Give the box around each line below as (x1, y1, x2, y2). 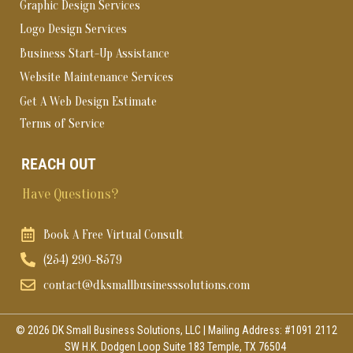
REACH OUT (21, 154, 96, 173)
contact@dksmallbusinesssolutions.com (43, 277, 250, 292)
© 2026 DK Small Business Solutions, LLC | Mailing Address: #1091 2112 (16, 323, 337, 336)
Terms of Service (20, 116, 105, 131)
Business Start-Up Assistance (20, 46, 169, 61)
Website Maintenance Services (20, 70, 173, 85)
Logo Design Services (20, 22, 127, 37)
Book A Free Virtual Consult (43, 227, 184, 242)
